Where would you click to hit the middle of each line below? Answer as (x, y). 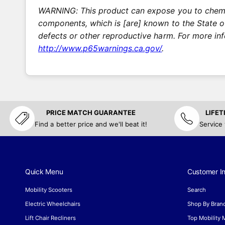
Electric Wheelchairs (53, 204)
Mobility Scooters (49, 190)
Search (197, 190)
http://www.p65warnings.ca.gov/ (100, 48)
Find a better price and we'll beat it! (91, 124)
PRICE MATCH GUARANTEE (91, 112)
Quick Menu (44, 172)
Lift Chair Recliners (51, 218)
